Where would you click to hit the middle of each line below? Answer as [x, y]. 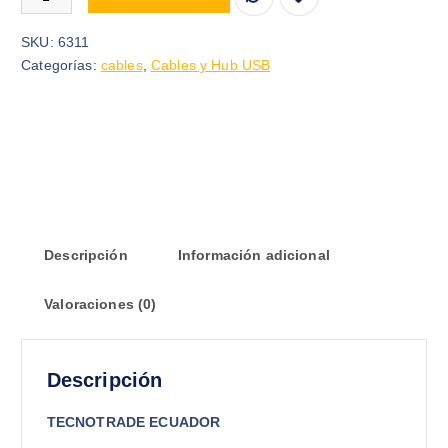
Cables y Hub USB [210, 65]
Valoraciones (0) [100, 303]
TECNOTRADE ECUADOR [133, 422]
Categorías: [61, 65]
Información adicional [253, 254]
